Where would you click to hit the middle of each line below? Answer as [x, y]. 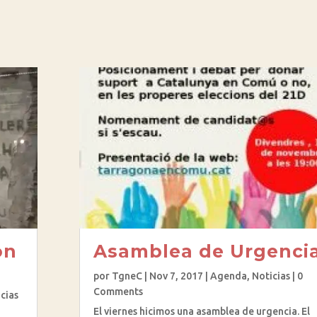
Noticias [271, 276]
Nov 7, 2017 [176, 276]
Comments [118, 292]
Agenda [228, 276]
